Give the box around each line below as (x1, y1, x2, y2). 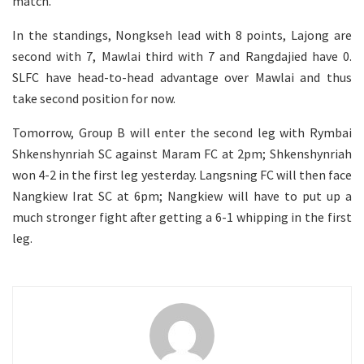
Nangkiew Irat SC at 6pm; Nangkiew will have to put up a (12, 187, 352, 204)
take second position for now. (12, 89, 175, 106)
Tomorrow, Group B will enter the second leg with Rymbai (12, 123, 352, 141)
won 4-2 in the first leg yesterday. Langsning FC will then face (12, 166, 352, 183)
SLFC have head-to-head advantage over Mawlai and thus (12, 68, 352, 85)
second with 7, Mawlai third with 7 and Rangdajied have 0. (12, 47, 352, 64)
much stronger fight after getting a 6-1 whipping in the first (12, 208, 352, 225)
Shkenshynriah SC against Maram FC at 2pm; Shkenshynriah (12, 145, 352, 162)
